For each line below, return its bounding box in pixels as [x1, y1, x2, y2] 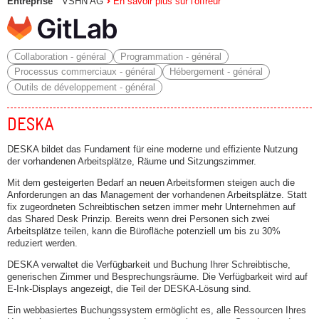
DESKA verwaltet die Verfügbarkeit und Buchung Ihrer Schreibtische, [7, 258, 291, 270]
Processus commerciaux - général [14, 66, 155, 78]
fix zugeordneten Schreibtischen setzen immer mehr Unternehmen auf [7, 202, 296, 213]
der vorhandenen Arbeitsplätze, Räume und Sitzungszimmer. [7, 156, 256, 167]
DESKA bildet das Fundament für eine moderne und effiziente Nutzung [7, 144, 298, 155]
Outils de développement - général [14, 81, 155, 93]
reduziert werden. [7, 238, 78, 249]
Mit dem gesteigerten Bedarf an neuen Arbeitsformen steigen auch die [7, 177, 295, 189]
